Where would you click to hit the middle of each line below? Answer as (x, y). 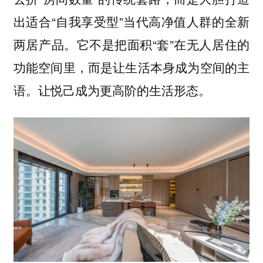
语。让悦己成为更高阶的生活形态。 (112, 90)
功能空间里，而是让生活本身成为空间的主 (131, 67)
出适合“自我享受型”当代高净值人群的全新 (131, 21)
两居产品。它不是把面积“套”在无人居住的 (131, 44)
